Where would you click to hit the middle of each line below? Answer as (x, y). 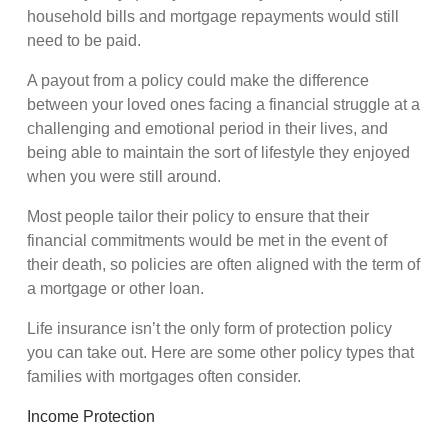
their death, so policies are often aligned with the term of (224, 265)
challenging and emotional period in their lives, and (208, 129)
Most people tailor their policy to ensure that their (198, 217)
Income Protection (91, 417)
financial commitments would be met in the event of (207, 241)
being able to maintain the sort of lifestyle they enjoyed (219, 153)
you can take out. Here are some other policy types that (221, 353)
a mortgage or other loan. (116, 289)
